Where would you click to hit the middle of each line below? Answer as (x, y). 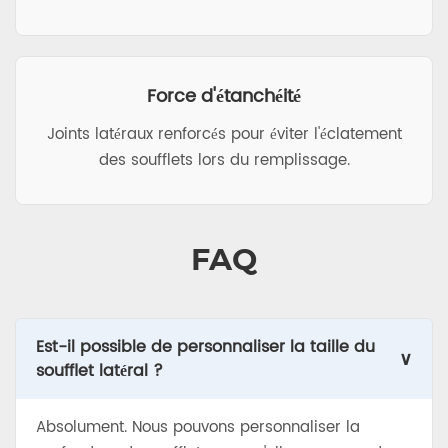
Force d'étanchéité (224, 97)
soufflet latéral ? (99, 371)
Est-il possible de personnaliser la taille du (205, 347)
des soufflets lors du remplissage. (224, 161)
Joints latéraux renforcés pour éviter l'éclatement (224, 135)
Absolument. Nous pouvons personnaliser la (198, 428)
